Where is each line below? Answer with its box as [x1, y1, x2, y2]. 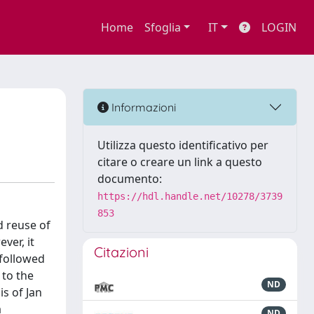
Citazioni [94, 243, 149, 261]
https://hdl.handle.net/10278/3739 [97, 191, 282, 202]
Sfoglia [144, 20, 181, 35]
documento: [97, 171, 162, 186]
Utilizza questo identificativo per [97, 137, 268, 153]
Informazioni [109, 100, 176, 114]
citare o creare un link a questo [97, 154, 262, 170]
